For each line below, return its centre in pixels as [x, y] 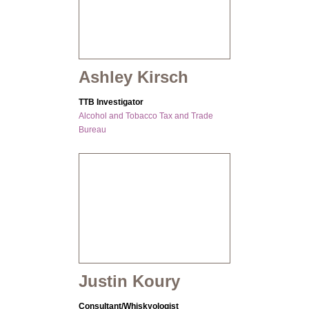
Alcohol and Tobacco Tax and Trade [146, 116]
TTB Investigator [111, 102]
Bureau [92, 130]
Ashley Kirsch [133, 77]
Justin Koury [129, 281]
